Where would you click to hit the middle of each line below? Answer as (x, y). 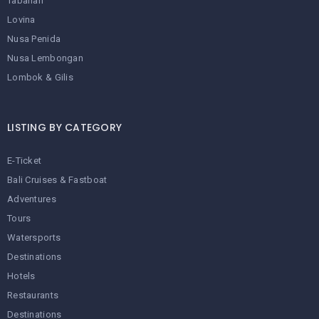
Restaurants (33, 296)
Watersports (34, 238)
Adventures (32, 199)
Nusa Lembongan (45, 58)
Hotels (21, 276)
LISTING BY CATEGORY (65, 128)
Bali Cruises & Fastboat (57, 180)
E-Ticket (25, 161)
